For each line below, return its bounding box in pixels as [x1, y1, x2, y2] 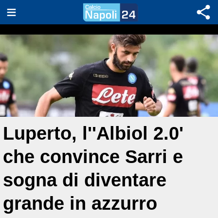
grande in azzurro [3, 193, 157, 214]
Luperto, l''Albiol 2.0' [3, 123, 183, 144]
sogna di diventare [3, 169, 166, 190]
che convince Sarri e [3, 146, 183, 167]
